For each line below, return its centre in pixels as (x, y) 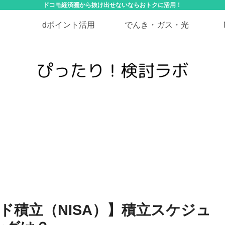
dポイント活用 (68, 25)
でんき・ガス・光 (157, 25)
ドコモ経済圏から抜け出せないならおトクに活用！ (113, 5)
